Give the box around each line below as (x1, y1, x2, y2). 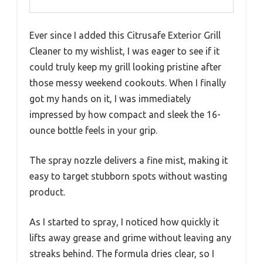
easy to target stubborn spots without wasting (29, 171, 227, 182)
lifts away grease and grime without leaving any (29, 232, 231, 244)
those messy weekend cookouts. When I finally (29, 77, 226, 89)
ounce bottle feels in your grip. (29, 125, 157, 136)
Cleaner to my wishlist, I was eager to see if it (29, 46, 220, 57)
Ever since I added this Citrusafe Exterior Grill (29, 30, 221, 41)
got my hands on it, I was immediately (29, 93, 191, 104)
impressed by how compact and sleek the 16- (29, 109, 221, 120)
